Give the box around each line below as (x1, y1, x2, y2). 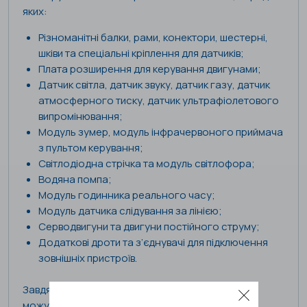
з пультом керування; (38, 140, 143, 156)
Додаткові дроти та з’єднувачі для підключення (38, 235, 268, 250)
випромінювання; (38, 109, 123, 124)
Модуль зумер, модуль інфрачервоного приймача (38, 125, 283, 140)
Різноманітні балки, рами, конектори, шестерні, (38, 30, 268, 45)
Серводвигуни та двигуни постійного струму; (38, 219, 260, 234)
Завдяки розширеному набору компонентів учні (23, 282, 256, 297)
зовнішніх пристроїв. (38, 251, 137, 266)
